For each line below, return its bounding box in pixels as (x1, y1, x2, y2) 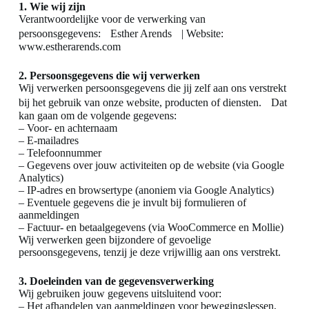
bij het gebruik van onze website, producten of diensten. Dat (18, 97, 287, 109)
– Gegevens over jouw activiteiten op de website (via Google (18, 159, 284, 172)
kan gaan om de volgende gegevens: (18, 110, 177, 122)
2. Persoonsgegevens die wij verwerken (18, 70, 200, 82)
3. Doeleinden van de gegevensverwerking (18, 275, 214, 288)
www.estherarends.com (18, 41, 121, 53)
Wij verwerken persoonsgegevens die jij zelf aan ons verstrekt (18, 82, 286, 94)
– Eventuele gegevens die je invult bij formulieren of (18, 197, 246, 209)
